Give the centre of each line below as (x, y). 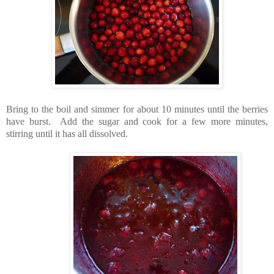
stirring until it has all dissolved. (67, 133)
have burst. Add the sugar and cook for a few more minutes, (137, 121)
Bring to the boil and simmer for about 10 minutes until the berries (137, 109)
